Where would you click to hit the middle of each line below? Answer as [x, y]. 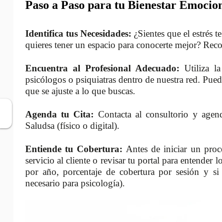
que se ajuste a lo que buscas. [80, 91]
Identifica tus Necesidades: [78, 34]
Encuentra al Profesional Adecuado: [102, 68]
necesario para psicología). [75, 183]
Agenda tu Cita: [59, 114]
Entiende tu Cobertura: [74, 149]
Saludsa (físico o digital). [72, 126]
